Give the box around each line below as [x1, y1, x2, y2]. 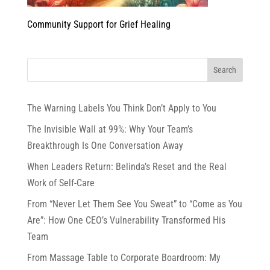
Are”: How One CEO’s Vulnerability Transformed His [27, 215, 225, 226]
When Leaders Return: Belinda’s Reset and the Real [27, 161, 227, 172]
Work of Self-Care [27, 177, 95, 189]
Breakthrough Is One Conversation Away [27, 140, 183, 151]
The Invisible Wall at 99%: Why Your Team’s [27, 124, 193, 135]
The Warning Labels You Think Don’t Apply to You [27, 102, 216, 114]
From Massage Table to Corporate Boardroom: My [27, 252, 221, 263]
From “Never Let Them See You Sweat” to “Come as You [27, 198, 242, 210]
